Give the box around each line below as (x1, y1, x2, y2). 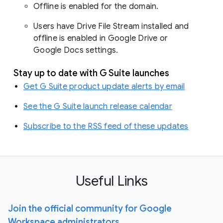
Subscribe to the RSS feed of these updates (23, 121, 189, 131)
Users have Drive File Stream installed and (33, 21, 189, 31)
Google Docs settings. (33, 45, 118, 55)
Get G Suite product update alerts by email (23, 81, 185, 92)
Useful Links (75, 172, 148, 190)
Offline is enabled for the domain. (33, 1, 161, 11)
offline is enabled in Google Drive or (33, 33, 168, 43)
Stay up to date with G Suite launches (13, 67, 169, 79)
